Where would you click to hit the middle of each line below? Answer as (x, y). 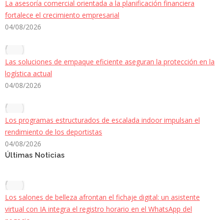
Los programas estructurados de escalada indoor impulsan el (102, 120)
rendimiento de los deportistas (54, 132)
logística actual (28, 74)
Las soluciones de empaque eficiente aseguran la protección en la (110, 62)
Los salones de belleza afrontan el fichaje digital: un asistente (102, 197)
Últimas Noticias (35, 155)
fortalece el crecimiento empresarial (62, 15)
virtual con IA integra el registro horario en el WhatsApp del (98, 209)
